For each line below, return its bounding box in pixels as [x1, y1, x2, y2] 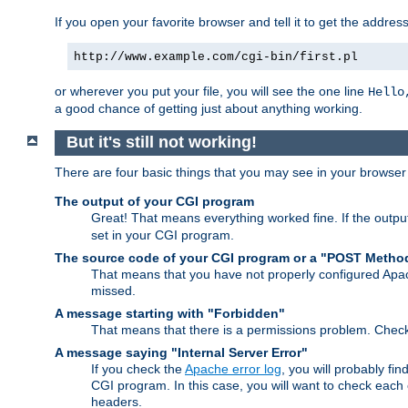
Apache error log [185, 361, 281, 376]
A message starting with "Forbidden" [55, 305, 285, 321]
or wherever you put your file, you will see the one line [55, 83, 368, 98]
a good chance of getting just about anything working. [55, 100, 362, 116]
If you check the [91, 361, 185, 376]
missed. [91, 282, 136, 298]
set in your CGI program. [91, 227, 234, 242]
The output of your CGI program [55, 193, 254, 209]
